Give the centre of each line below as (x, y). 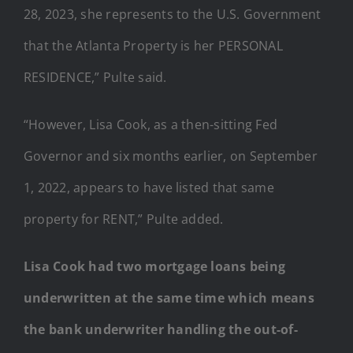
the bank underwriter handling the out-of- (161, 329)
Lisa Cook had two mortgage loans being (155, 266)
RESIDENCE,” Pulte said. (95, 77)
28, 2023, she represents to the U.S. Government (173, 14)
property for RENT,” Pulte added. (124, 219)
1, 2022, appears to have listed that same (149, 187)
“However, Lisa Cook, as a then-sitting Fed (151, 124)
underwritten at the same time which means (169, 297)
